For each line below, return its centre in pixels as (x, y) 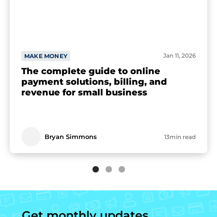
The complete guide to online (91, 71)
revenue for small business (84, 92)
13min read (180, 137)
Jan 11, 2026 (179, 55)
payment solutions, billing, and (94, 82)
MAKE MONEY (46, 56)
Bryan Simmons (71, 136)
